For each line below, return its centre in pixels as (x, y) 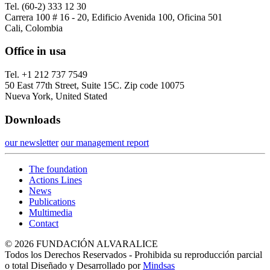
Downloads (33, 119)
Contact (44, 224)
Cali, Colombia (34, 28)
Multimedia (51, 213)
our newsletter (32, 143)
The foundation (58, 169)
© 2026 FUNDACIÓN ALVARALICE (81, 244)
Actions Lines (55, 180)
